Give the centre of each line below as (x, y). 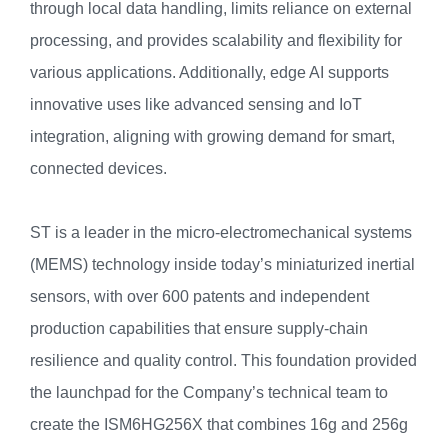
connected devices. (98, 168)
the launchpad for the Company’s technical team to (209, 392)
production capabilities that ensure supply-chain (199, 328)
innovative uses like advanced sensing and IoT (196, 104)
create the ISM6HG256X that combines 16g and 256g (219, 424)
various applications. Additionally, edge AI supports (209, 72)
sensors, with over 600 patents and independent (199, 296)
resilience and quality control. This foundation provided (223, 360)
